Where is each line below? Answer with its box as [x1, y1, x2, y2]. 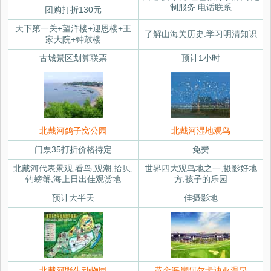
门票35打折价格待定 [34, 145, 112, 155]
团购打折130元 [45, 5, 102, 15]
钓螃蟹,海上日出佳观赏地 [25, 174, 121, 184]
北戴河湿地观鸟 [171, 126, 230, 136]
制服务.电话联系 [169, 2, 232, 13]
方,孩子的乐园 [174, 174, 227, 184]
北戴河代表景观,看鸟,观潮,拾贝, [13, 163, 133, 174]
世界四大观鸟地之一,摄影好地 [144, 163, 257, 174]
